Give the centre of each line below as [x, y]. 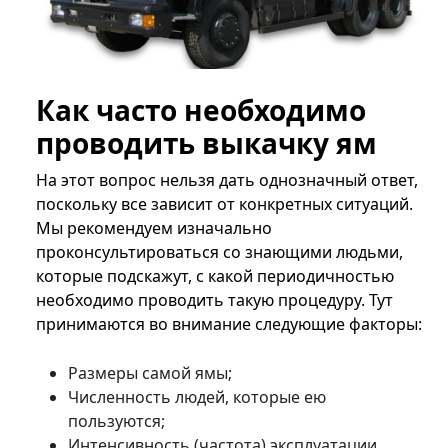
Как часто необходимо [201, 110]
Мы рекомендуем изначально [154, 228]
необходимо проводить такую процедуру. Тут [214, 300]
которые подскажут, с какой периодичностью [215, 276]
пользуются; [116, 421]
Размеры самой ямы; [150, 373]
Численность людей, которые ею [197, 397]
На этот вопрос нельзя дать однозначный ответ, [227, 180]
